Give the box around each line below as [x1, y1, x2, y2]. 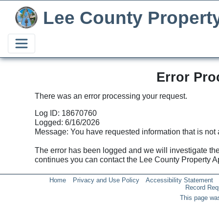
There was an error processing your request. [34, 92, 187, 100]
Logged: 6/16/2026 [34, 118, 100, 127]
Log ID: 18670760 [34, 109, 97, 117]
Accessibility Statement [145, 176, 213, 184]
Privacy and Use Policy [72, 176, 139, 184]
